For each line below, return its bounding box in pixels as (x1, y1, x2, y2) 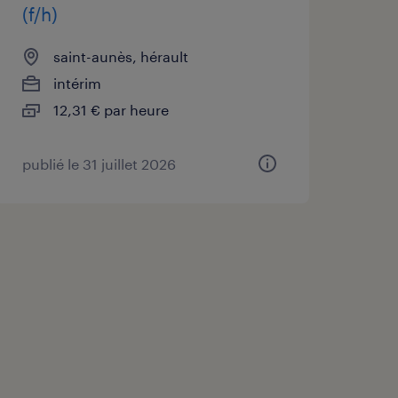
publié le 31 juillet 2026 (21, 155, 176, 172)
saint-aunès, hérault (52, 47, 188, 65)
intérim (52, 74, 101, 92)
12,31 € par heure (52, 100, 169, 118)
